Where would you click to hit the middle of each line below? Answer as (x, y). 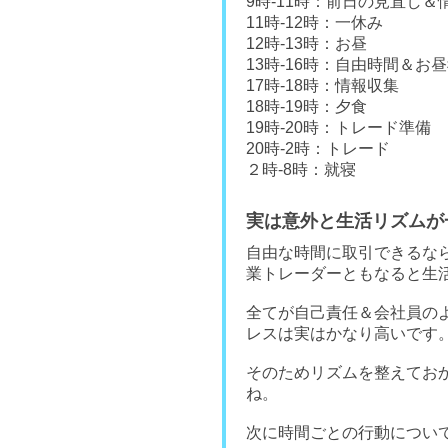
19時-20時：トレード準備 (338, 127)
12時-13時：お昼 (306, 43)
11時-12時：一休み (314, 22)
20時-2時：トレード (318, 148)
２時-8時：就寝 (301, 169)
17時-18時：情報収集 (322, 85)
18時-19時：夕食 (306, 106)
